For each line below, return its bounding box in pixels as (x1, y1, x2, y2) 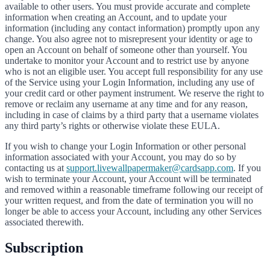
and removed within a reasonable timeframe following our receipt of (5, 184, 263, 195)
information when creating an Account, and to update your (5, 11, 227, 22)
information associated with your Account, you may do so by (5, 151, 236, 162)
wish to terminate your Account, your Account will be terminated (5, 173, 251, 184)
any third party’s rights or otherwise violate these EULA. (5, 120, 220, 131)
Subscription (5, 239, 83, 256)
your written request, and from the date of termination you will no (5, 195, 253, 206)
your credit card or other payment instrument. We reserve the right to (5, 87, 264, 98)
